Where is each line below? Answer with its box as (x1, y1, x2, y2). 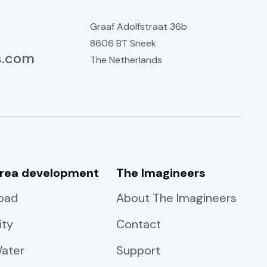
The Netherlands (90, 54, 163, 66)
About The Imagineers (116, 190, 237, 206)
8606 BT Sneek (90, 37, 163, 49)
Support (116, 243, 160, 258)
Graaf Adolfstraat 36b (90, 20, 188, 33)
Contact (116, 216, 161, 232)
